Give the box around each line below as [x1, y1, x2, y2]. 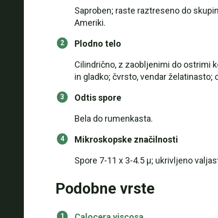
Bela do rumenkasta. [74, 113, 153, 124]
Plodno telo [74, 38, 121, 49]
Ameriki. [74, 18, 106, 28]
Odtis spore [74, 92, 121, 103]
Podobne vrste [55, 180, 155, 198]
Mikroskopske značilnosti [74, 134, 178, 145]
